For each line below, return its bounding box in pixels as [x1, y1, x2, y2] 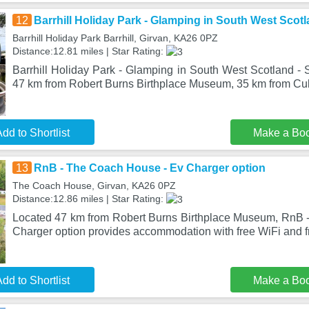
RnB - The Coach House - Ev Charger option [33, 162, 266, 174]
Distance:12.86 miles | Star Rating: [12, 193, 166, 204]
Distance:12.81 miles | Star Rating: [12, 46, 166, 57]
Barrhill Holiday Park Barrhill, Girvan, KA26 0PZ [12, 32, 218, 43]
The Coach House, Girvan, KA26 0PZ [12, 180, 176, 191]
